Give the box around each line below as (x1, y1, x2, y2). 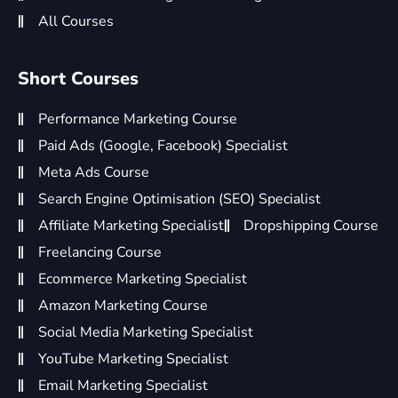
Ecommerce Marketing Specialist (37, 268, 247, 289)
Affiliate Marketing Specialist (37, 215, 224, 235)
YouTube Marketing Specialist (37, 348, 228, 369)
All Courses (37, 11, 114, 31)
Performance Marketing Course (37, 108, 237, 129)
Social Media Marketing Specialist (37, 322, 253, 342)
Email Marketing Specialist (37, 375, 208, 395)
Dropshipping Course (243, 215, 378, 235)
